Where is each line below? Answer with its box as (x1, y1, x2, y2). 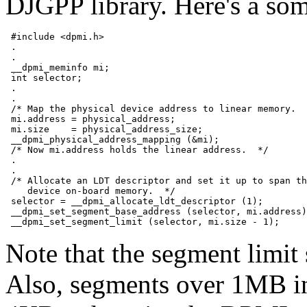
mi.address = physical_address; (5, 113, 175, 124)
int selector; (5, 72, 82, 83)
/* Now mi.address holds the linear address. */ (5, 144, 269, 155)
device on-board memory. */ (5, 185, 175, 196)
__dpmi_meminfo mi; (5, 62, 110, 73)
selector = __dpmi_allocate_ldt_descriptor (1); (5, 195, 263, 206)
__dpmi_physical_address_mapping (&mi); (5, 134, 219, 145)
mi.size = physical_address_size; (5, 123, 203, 134)
